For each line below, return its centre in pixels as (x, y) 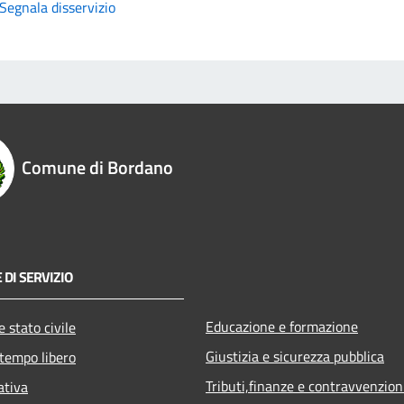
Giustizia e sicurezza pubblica (295, 356)
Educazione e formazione (282, 326)
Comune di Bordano (97, 167)
